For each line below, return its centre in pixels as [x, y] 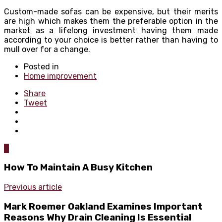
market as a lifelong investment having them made [111, 30]
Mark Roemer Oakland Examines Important [103, 206]
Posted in [41, 66]
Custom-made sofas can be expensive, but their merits [111, 11]
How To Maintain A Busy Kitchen [78, 168]
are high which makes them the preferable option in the [111, 21]
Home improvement [60, 76]
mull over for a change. [47, 49]
